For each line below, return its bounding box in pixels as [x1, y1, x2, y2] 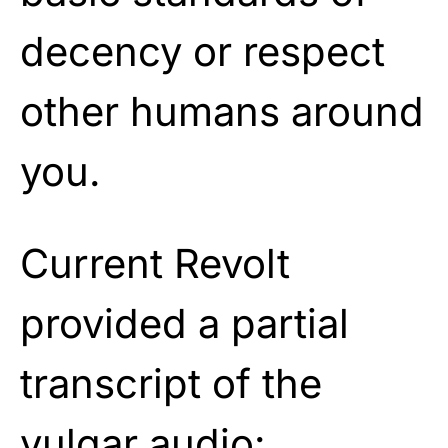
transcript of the [20, 358, 322, 408]
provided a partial [20, 298, 349, 348]
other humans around [20, 86, 424, 136]
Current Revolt [20, 238, 290, 288]
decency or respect [20, 26, 385, 76]
